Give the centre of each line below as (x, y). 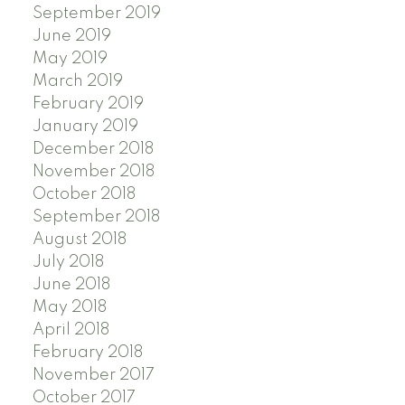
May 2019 (70, 58)
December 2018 (93, 149)
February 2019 (88, 104)
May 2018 (69, 307)
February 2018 (87, 352)
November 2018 (93, 171)
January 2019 (85, 126)
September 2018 (96, 217)
